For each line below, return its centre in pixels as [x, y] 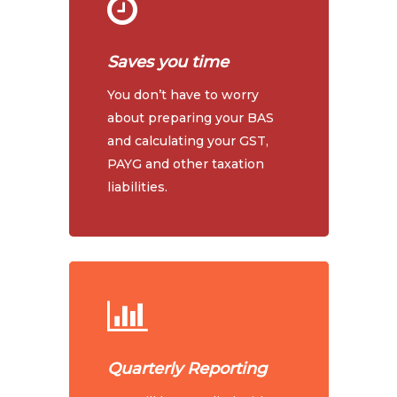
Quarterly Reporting [187, 369]
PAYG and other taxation [186, 163]
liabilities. [138, 187]
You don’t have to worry [183, 94]
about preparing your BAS [191, 117]
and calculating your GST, [188, 140]
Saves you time [168, 62]
